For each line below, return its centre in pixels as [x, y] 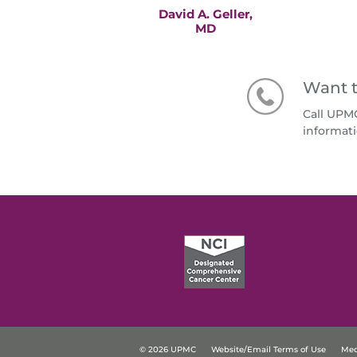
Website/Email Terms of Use [269, 350]
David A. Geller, [205, 14]
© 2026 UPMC [168, 350]
